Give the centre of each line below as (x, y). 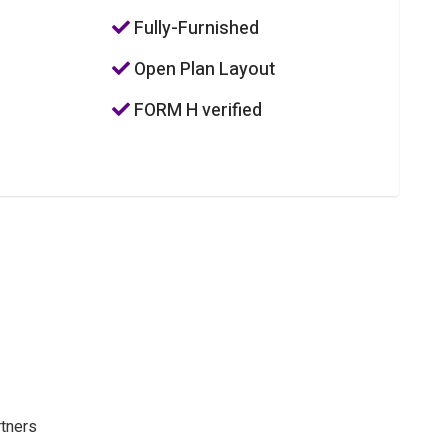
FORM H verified (196, 110)
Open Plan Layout (203, 69)
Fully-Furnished (195, 28)
